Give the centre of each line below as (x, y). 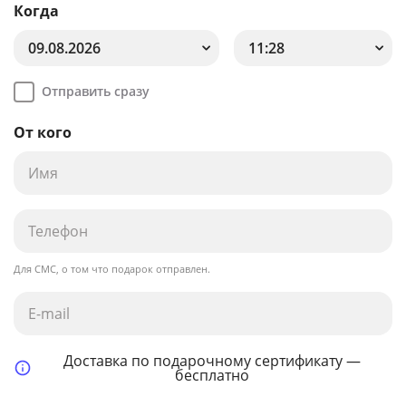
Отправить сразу (96, 91)
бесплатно (212, 375)
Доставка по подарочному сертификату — (212, 360)
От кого (43, 132)
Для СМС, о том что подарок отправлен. (112, 268)
